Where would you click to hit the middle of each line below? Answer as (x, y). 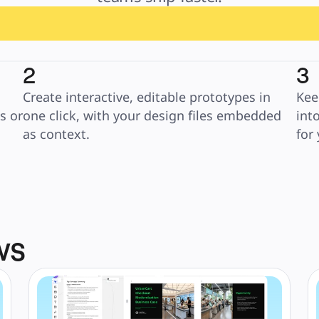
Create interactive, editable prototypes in (147, 97)
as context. (56, 134)
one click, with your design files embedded (152, 115)
